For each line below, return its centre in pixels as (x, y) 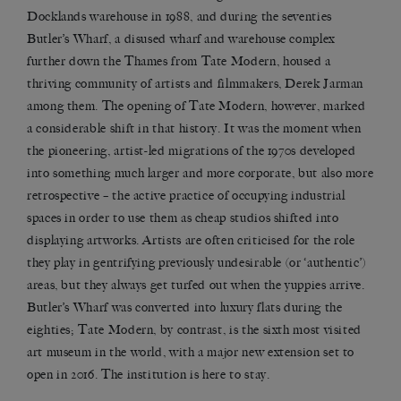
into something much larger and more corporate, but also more (200, 174)
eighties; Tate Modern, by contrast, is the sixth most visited (195, 330)
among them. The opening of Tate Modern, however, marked (196, 107)
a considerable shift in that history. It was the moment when (194, 129)
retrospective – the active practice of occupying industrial (186, 196)
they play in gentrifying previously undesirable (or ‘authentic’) (196, 263)
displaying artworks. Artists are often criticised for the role (191, 241)
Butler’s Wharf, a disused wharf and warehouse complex (181, 39)
